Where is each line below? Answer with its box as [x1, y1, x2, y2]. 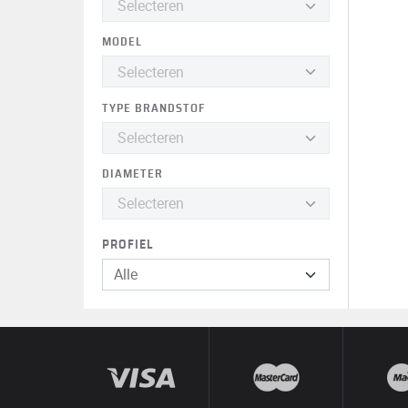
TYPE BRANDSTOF [102, 102, 205, 115]
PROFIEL [102, 238, 153, 251]
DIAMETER [102, 168, 163, 180]
